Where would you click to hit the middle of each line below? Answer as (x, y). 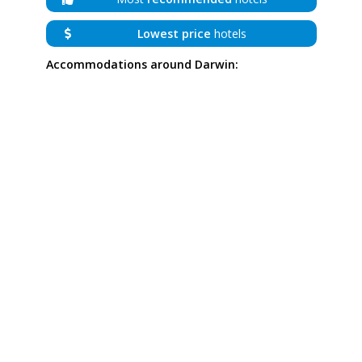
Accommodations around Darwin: (142, 64)
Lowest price (174, 33)
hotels (228, 33)
